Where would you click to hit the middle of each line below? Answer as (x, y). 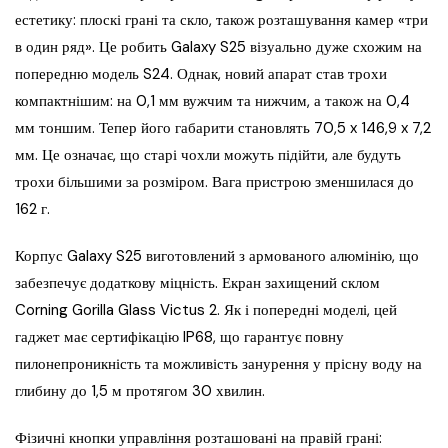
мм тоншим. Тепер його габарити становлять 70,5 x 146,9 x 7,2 (223, 128)
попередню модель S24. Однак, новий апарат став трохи (201, 74)
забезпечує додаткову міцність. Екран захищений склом (197, 283)
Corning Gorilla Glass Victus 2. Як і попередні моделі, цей (206, 310)
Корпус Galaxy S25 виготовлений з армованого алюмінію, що (217, 256)
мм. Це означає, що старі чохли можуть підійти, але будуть (208, 155)
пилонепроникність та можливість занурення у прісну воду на (218, 364)
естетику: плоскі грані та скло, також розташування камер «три (221, 20)
